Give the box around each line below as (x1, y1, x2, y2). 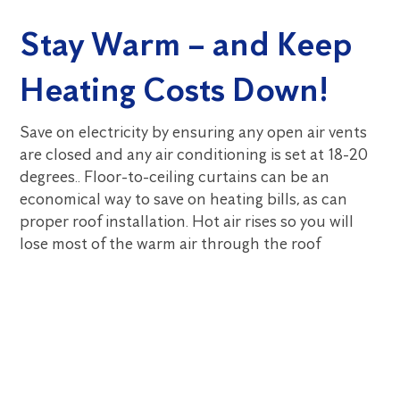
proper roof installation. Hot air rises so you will (20, 212, 354, 231)
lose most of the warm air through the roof (20, 234, 322, 254)
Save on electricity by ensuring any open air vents (20, 122, 368, 142)
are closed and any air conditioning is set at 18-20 (20, 145, 369, 164)
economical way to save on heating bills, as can (20, 189, 348, 209)
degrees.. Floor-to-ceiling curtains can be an (20, 167, 330, 187)
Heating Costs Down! (20, 70, 329, 110)
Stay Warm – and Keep (20, 24, 353, 64)
